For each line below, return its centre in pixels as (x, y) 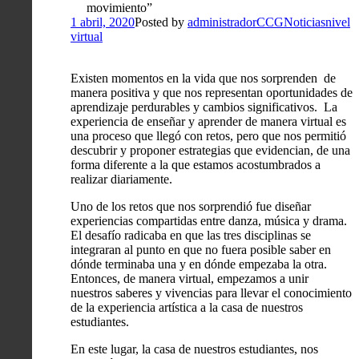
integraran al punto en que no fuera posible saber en (201, 249)
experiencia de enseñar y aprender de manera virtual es (208, 121)
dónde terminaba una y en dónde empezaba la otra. (199, 264)
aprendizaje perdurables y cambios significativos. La (204, 107)
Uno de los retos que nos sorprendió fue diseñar (191, 206)
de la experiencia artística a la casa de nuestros (187, 307)
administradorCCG (236, 22)
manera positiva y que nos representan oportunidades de (212, 92)
